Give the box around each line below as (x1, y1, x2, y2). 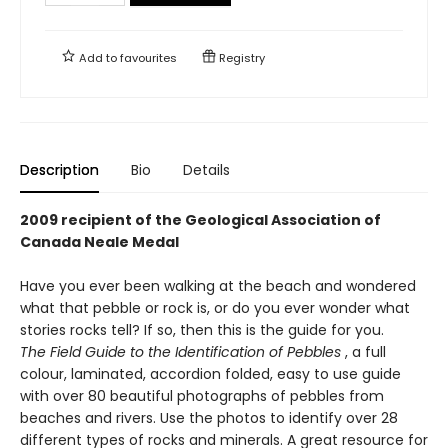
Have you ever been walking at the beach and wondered (20, 275, 416, 296)
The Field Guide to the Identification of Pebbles (20, 341, 341, 362)
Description (20, 159, 99, 180)
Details (183, 159, 230, 180)
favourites (120, 49, 177, 66)
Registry (216, 49, 265, 66)
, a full (341, 341, 386, 362)
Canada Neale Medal (20, 231, 179, 252)
